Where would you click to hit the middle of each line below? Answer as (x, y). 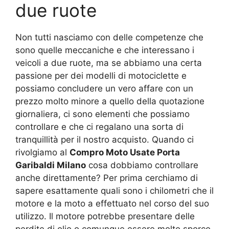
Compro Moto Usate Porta (125, 152)
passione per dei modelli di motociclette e (101, 75)
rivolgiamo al (42, 152)
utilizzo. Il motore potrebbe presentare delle (105, 216)
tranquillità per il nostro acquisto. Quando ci (105, 139)
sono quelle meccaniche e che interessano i (105, 50)
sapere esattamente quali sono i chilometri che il (114, 190)
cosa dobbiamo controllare (142, 165)
